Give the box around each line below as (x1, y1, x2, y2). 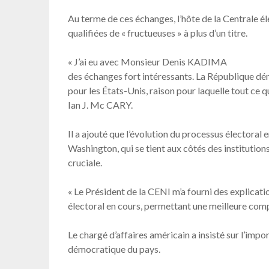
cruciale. (68, 157, 103, 169)
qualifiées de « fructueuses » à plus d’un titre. (68, 27, 248, 39)
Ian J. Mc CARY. (68, 99, 133, 111)
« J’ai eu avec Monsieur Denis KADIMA (68, 56, 228, 68)
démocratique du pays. (68, 243, 161, 255)
